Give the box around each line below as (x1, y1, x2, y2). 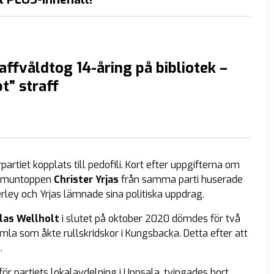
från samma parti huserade (119, 172, 243, 186)
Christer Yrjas (54, 172, 119, 186)
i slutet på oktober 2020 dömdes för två (62, 212, 240, 225)
